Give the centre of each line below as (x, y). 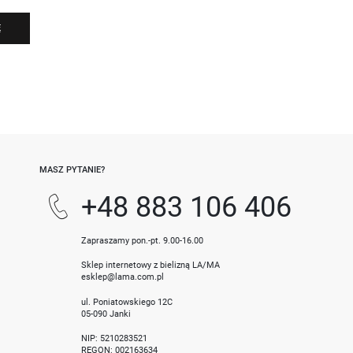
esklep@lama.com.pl (123, 277)
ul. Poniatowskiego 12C (127, 301)
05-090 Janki (106, 313)
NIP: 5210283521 (115, 338)
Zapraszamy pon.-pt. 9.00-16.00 (143, 241)
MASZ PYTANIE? (72, 170)
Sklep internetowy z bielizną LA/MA (151, 265)
